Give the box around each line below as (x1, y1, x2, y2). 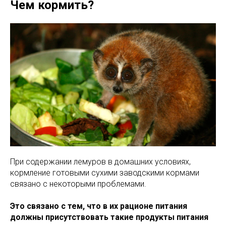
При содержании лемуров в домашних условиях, (10, 157, 191, 167)
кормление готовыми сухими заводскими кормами (10, 168, 199, 178)
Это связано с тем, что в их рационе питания (10, 201, 187, 211)
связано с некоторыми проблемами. (10, 179, 146, 189)
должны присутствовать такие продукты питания (10, 212, 208, 222)
